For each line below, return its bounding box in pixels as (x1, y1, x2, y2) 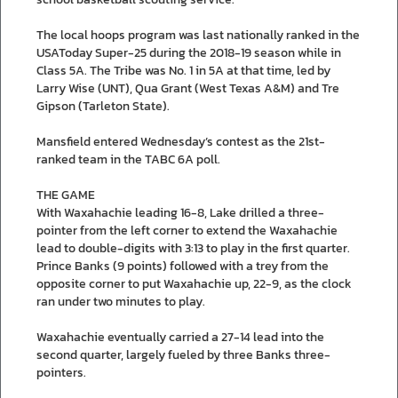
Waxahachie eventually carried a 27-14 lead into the (36, 327, 324, 346)
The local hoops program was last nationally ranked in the (36, 25, 360, 44)
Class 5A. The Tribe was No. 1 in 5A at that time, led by (36, 60, 330, 80)
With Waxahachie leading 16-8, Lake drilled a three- (36, 203, 324, 222)
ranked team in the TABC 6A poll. (36, 149, 220, 169)
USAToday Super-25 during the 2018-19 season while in (36, 43, 341, 62)
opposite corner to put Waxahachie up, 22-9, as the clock (36, 274, 352, 293)
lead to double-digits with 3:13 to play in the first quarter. (36, 238, 350, 258)
